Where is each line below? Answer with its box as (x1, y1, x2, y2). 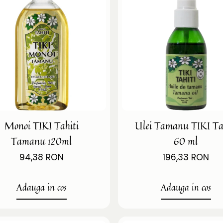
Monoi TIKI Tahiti (4, 117, 79, 133)
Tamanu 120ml (11, 133, 73, 149)
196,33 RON (163, 151, 210, 163)
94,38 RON (19, 151, 64, 163)
